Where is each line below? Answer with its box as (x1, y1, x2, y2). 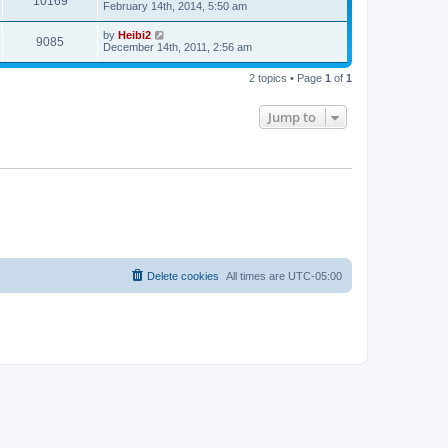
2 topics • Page (249, 71, 325, 84)
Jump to (268, 107, 316, 126)
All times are (226, 270, 288, 282)
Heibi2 (118, 28, 151, 41)
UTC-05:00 (288, 270, 342, 282)
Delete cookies (147, 270, 219, 282)
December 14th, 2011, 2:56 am (103, 40, 252, 53)
